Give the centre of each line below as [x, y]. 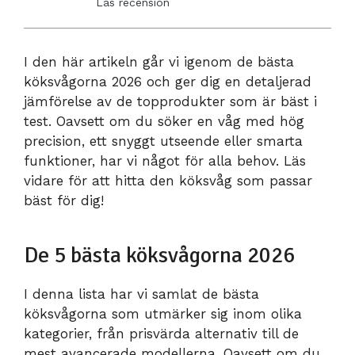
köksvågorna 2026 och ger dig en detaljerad [168, 82]
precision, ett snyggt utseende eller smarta [163, 141]
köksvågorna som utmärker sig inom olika [163, 314]
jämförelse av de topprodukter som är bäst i [170, 102]
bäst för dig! [64, 201]
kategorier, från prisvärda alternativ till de [161, 334]
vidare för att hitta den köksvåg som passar [168, 181]
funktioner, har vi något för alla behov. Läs [165, 161]
